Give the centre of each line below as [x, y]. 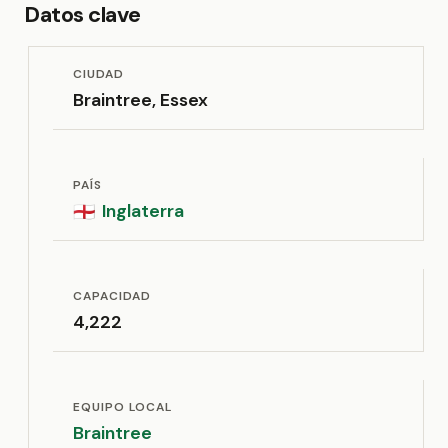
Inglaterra [143, 211]
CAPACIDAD [112, 296]
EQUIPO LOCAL [122, 407]
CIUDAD [98, 74]
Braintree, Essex [140, 100]
